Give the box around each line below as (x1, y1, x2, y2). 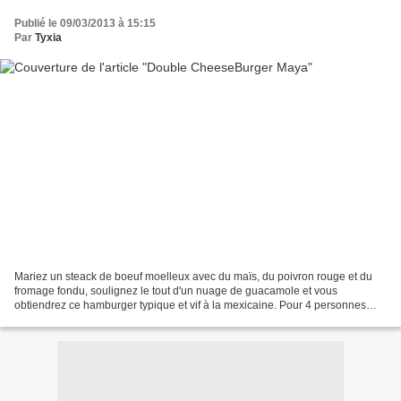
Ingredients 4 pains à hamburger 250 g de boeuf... (14, 313, 257, 327)
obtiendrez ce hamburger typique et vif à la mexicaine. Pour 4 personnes (14, 299, 366, 312)
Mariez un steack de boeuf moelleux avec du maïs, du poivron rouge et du (14, 270, 372, 284)
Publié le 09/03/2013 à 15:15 (14, 16, 156, 30)
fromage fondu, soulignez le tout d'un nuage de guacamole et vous (14, 285, 337, 298)
